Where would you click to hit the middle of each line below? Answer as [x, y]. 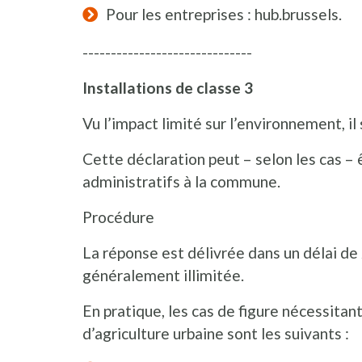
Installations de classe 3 [168, 88]
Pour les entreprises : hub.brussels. [223, 15]
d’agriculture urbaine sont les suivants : [216, 334]
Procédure [118, 217]
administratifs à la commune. [181, 182]
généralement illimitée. [163, 276]
